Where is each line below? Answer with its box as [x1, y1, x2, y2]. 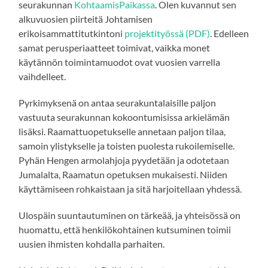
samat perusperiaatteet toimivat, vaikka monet [19, 42, 211, 54]
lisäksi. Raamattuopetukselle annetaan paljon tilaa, [19, 126, 226, 138]
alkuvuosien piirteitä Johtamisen [19, 13, 153, 25]
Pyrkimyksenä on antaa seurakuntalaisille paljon [19, 97, 217, 109]
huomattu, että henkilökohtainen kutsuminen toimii [19, 224, 232, 236]
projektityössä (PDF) [124, 28, 211, 39]
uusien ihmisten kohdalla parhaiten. [19, 238, 165, 250]
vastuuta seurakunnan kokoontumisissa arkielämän [19, 111, 230, 123]
